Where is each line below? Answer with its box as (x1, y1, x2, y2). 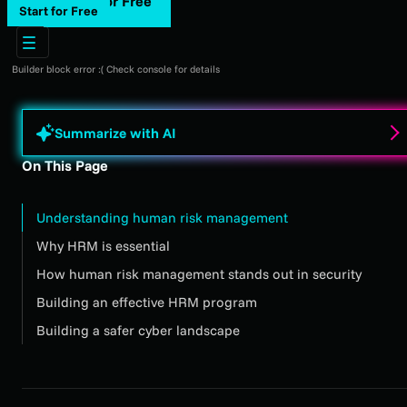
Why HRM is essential (36, 237, 170, 255)
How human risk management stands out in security (36, 265, 362, 283)
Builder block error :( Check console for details (12, 63, 220, 76)
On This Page (22, 156, 108, 175)
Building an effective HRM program (36, 293, 257, 312)
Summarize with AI (55, 124, 176, 142)
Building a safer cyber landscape (36, 322, 240, 340)
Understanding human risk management (36, 209, 288, 227)
